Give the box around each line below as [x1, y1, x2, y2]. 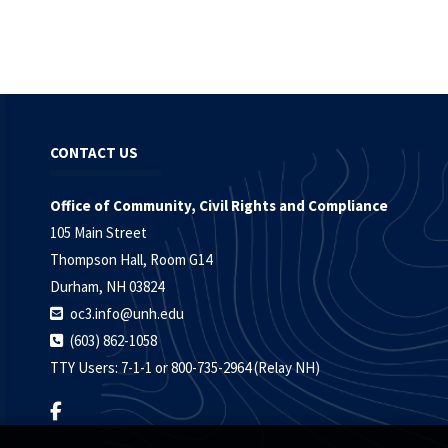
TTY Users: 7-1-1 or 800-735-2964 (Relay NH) [50, 358, 320, 378]
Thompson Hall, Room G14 [50, 250, 212, 270]
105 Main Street [50, 223, 147, 243]
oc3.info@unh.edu [70, 304, 184, 324]
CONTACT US [50, 143, 138, 163]
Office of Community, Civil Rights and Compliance [50, 196, 388, 216]
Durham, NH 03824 [50, 277, 164, 297]
